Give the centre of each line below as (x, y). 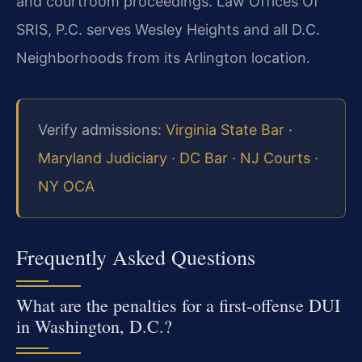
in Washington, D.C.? (94, 326)
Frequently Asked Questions (136, 257)
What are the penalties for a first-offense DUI (178, 305)
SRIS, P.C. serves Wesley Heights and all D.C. (168, 30)
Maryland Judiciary (103, 158)
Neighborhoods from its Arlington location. (163, 58)
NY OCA (66, 187)
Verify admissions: (102, 130)
